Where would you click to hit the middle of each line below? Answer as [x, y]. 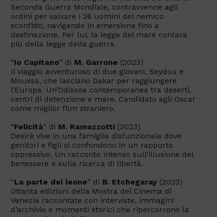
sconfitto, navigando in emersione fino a [85, 26]
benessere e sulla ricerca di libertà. [77, 164]
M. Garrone [96, 62]
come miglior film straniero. [63, 108]
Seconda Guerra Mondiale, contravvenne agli [94, 7]
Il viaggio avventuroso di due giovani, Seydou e [97, 72]
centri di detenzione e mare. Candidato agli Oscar [103, 99]
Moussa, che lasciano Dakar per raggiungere [94, 81]
